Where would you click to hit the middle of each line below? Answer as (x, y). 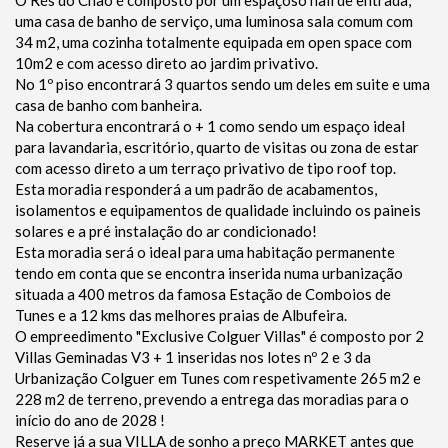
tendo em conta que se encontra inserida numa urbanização (209, 273)
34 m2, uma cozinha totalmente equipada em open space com (213, 42)
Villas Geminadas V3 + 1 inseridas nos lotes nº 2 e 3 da (193, 357)
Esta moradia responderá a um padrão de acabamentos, (196, 189)
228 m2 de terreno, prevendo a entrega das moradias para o (212, 399)
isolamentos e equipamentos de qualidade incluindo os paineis (218, 210)
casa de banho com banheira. (108, 105)
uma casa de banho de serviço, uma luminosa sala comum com (214, 21)
